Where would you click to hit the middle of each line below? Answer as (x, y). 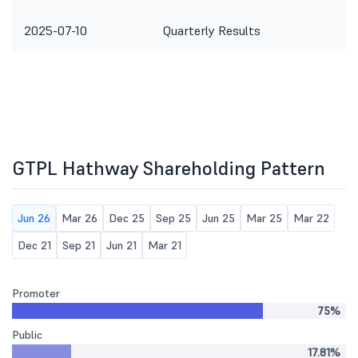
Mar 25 (264, 218)
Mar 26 (80, 218)
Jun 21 (121, 245)
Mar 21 (165, 245)
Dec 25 (127, 218)
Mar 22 (311, 218)
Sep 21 (79, 245)
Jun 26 (34, 218)
